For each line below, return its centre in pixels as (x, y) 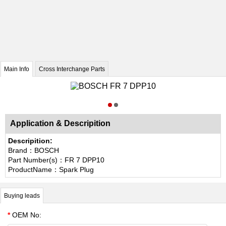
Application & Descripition (60, 123)
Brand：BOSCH (34, 150)
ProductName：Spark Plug (51, 169)
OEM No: (26, 215)
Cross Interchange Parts (72, 69)
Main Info (17, 69)
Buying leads (22, 196)
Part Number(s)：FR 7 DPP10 (56, 160)
